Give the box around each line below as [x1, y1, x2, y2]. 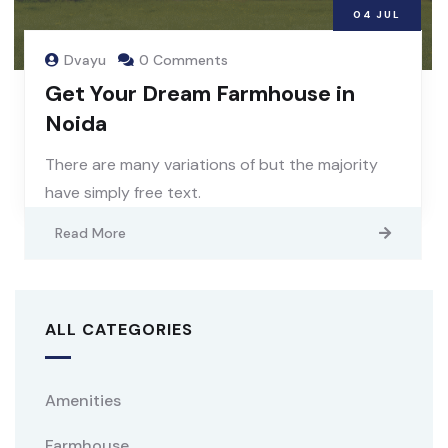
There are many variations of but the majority [45, 154, 378, 176]
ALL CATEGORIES [45, 319, 193, 341]
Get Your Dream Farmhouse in [45, 79, 355, 109]
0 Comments [139, 51, 228, 70]
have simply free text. [45, 182, 201, 204]
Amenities [45, 390, 121, 412]
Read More [55, 224, 126, 243]
